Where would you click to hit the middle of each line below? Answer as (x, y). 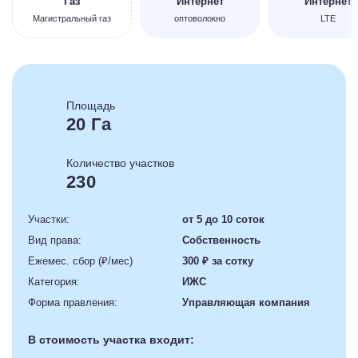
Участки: (49, 219)
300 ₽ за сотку (218, 261)
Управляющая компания (246, 302)
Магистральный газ (72, 18)
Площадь (91, 105)
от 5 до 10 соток (223, 219)
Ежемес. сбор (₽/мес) (80, 261)
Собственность (221, 240)
